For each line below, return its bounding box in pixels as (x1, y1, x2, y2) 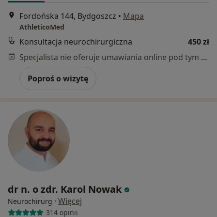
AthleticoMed (19, 22, 64, 31)
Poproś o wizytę (28, 73, 88, 84)
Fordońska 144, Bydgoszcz (19, 10, 116, 21)
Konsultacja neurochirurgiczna (19, 36, 132, 47)
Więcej (58, 195, 82, 206)
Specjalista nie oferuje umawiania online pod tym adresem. (201, 51, 207, 62)
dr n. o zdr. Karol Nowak (8, 182, 122, 196)
